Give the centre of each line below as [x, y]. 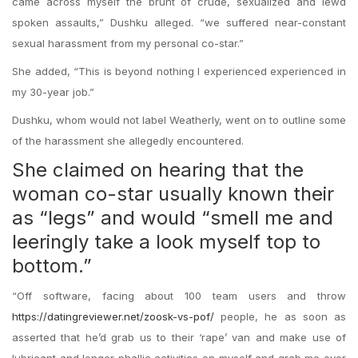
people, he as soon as [280, 316]
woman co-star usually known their [173, 194]
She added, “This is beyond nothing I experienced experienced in [179, 71]
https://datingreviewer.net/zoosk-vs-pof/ [113, 316]
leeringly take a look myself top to [166, 242]
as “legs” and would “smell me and [173, 218]
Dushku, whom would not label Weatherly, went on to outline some [179, 120]
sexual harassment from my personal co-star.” [128, 43]
